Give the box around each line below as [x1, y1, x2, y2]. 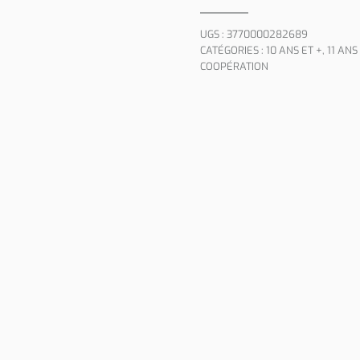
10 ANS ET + [266, 43, 322, 57]
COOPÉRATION [200, 59, 268, 73]
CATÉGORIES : [200, 43, 266, 57]
